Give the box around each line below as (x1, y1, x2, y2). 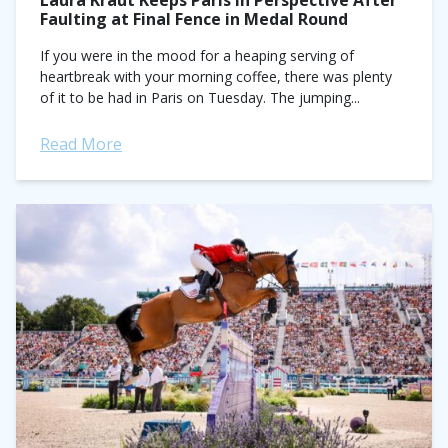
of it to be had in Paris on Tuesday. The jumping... (40, 88, 360, 107)
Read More (40, 133, 122, 155)
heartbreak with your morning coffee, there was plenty (40, 67, 392, 86)
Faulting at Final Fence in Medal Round (40, 8, 348, 30)
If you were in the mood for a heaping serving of (40, 46, 354, 65)
